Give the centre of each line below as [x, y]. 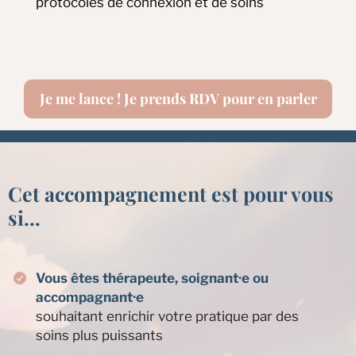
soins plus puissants [99, 335]
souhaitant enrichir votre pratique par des [167, 316]
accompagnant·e [90, 297]
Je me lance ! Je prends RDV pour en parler [253, 98]
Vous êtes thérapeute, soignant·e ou [152, 278]
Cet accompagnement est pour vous [171, 193]
